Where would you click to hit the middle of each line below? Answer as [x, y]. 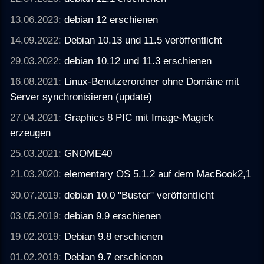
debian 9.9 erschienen [113, 215]
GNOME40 [88, 154]
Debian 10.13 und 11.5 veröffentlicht [143, 40]
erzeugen [31, 133]
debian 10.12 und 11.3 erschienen [138, 60]
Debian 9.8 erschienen [114, 236]
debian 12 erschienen [111, 19]
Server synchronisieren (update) [81, 96]
